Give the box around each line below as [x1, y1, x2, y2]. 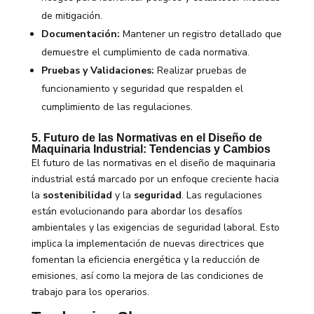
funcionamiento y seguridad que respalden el [41, 81, 243, 95]
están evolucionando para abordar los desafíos [31, 204, 243, 218]
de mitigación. [41, 8, 102, 22]
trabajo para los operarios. [31, 285, 149, 299]
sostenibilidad [42, 188, 112, 202]
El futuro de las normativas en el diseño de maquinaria [31, 156, 275, 170]
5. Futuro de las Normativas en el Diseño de [31, 131, 262, 144]
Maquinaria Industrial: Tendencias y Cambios [31, 142, 271, 155]
